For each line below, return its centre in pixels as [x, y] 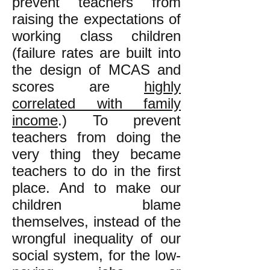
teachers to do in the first [96, 171]
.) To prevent [119, 120]
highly [162, 86]
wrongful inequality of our [96, 238]
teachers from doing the [96, 137]
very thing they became [96, 154]
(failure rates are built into [96, 53]
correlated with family [96, 103]
